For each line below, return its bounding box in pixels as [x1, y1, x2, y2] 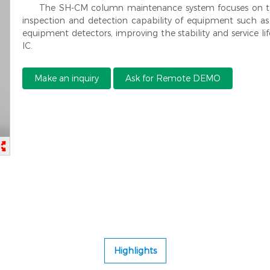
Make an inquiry [34, 73, 99, 84]
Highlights [113, 245, 157, 257]
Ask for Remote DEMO [125, 73, 221, 84]
